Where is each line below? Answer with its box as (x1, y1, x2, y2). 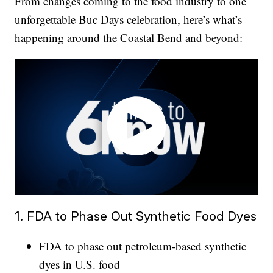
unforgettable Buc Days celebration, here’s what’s (15, 12, 243, 27)
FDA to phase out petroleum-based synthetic (39, 238, 247, 253)
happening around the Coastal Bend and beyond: (15, 30, 243, 46)
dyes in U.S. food (39, 256, 121, 272)
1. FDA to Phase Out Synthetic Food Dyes (15, 208, 257, 224)
